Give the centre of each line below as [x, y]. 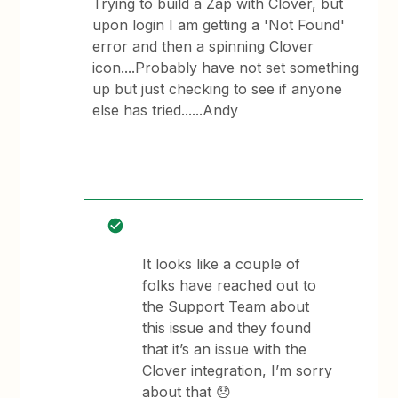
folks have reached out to [230, 285]
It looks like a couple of [222, 264]
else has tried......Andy [166, 110]
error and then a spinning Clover [203, 46]
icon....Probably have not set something [226, 68]
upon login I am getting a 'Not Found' [219, 25]
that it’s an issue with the [225, 349]
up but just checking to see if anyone [218, 89]
